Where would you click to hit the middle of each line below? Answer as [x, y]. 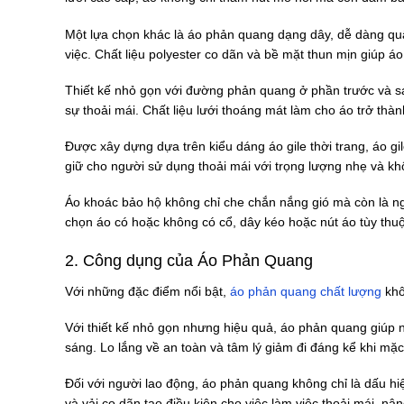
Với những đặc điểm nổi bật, [147, 291]
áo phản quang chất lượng [306, 291]
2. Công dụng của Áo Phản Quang [189, 261]
